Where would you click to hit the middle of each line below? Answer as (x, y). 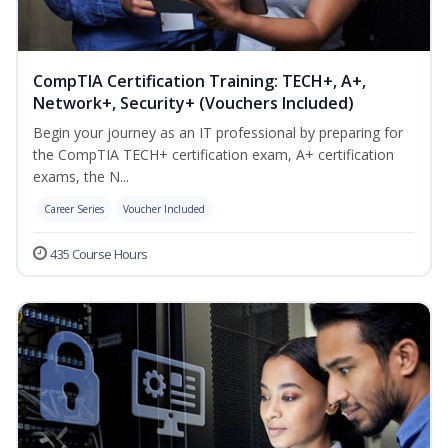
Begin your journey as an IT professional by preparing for (218, 133)
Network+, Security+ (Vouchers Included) (193, 103)
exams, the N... (81, 177)
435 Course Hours (99, 254)
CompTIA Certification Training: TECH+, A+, (199, 81)
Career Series (74, 209)
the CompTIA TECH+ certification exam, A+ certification (213, 155)
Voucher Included (164, 209)
